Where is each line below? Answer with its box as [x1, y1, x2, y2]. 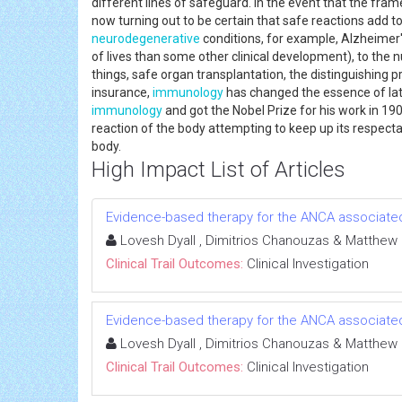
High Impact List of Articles [92, 156, 345, 182]
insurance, [92, 84, 153, 100]
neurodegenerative [92, 31, 200, 46]
